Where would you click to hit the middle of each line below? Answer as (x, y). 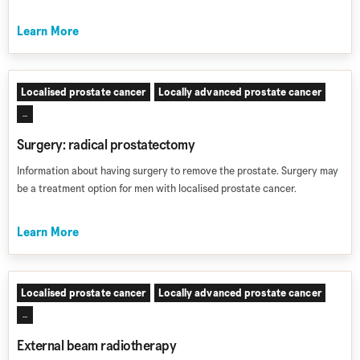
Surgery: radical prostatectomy (106, 144)
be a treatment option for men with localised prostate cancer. (157, 188)
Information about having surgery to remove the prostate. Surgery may (178, 170)
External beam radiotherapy (96, 345)
